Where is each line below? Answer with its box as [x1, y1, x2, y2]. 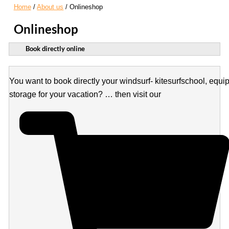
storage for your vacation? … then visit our [9, 90, 161, 99]
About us [37, 3, 64, 11]
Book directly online [25, 44, 85, 53]
